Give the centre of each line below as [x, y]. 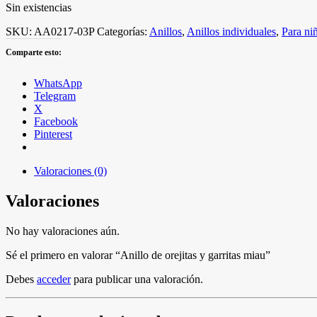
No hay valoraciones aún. [63, 231]
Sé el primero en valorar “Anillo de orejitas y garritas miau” [138, 255]
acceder [54, 279]
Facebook [56, 121]
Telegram [55, 96]
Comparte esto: [34, 52]
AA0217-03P [64, 31]
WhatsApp [58, 83]
